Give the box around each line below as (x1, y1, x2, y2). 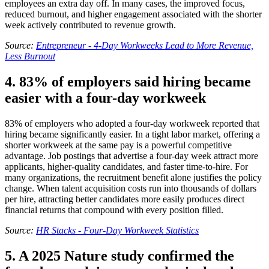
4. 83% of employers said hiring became (5, 74, 251, 90)
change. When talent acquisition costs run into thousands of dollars (5, 183, 256, 194)
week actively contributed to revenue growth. (5, 20, 176, 31)
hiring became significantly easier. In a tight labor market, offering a (5, 129, 260, 140)
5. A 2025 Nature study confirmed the (5, 248, 234, 264)
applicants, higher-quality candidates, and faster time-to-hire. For (5, 162, 248, 172)
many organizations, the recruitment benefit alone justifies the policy (5, 172, 262, 183)
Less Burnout (5, 51, 55, 62)
